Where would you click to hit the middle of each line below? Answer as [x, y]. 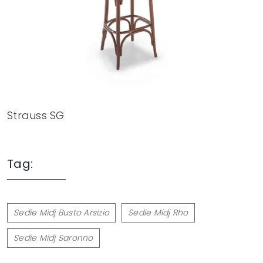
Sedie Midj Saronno [53, 237]
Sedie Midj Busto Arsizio [61, 212]
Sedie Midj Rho [158, 212]
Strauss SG [36, 115]
